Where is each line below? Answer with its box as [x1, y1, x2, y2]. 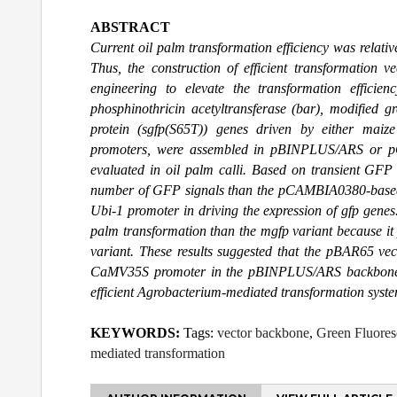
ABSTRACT [90, 19, 170, 35]
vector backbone [217, 325, 309, 341]
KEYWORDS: [90, 325, 183, 341]
